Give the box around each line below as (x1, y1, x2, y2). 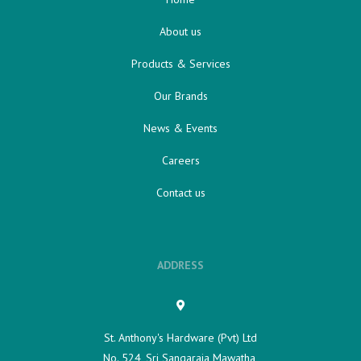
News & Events (143, 121, 218, 136)
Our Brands (153, 89, 208, 104)
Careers (161, 153, 200, 168)
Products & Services (131, 56, 230, 72)
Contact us (156, 185, 205, 201)
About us (160, 24, 201, 39)
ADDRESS (157, 258, 204, 273)
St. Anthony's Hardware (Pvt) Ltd (104, 330, 257, 346)
